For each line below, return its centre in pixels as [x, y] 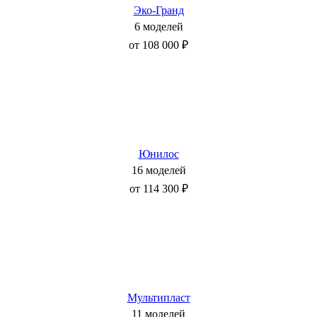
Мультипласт [158, 298]
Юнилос [158, 154]
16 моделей [158, 171]
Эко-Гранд [158, 11]
